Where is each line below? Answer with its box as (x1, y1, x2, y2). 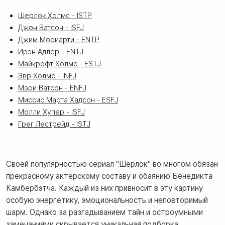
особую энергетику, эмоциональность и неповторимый (6, 195, 208, 205)
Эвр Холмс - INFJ (18, 71, 76, 80)
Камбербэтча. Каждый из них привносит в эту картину (6, 183, 203, 193)
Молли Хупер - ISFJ (18, 107, 85, 116)
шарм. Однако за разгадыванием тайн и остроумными (6, 207, 203, 217)
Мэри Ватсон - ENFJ (18, 83, 86, 92)
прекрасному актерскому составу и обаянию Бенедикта (6, 171, 212, 181)
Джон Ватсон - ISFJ (18, 23, 84, 32)
